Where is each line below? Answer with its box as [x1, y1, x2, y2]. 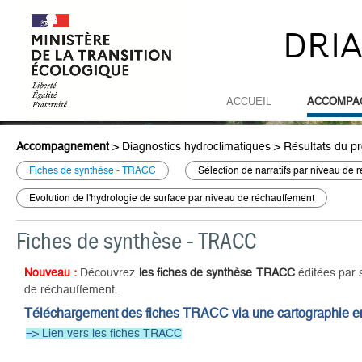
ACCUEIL [226, 96, 271, 107]
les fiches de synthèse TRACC [138, 267, 295, 279]
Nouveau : [24, 267, 78, 279]
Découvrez [77, 267, 139, 279]
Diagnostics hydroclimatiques [122, 141, 271, 153]
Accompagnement [16, 141, 109, 153]
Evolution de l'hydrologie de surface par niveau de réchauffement [29, 193, 314, 203]
